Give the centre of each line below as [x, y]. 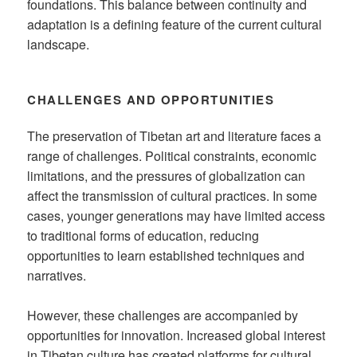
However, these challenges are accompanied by [163, 316]
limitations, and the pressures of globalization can [167, 175]
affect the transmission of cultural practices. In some [173, 195]
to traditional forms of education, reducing [143, 235]
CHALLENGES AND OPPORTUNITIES [151, 99]
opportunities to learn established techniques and [166, 255]
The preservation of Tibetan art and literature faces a [175, 135]
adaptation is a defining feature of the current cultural [175, 24]
